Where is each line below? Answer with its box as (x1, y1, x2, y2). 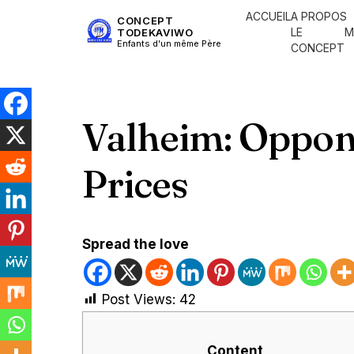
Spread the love (82, 236, 189, 252)
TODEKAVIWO (117, 25, 194, 39)
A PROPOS (291, 9, 348, 23)
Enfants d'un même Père (117, 37, 221, 49)
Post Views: (102, 292, 175, 307)
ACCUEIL (246, 9, 292, 23)
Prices (82, 160, 188, 207)
